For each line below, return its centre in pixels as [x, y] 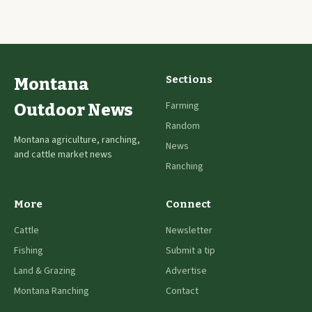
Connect [188, 204]
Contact [182, 291]
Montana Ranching [52, 291]
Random [183, 126]
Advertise [186, 271]
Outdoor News [73, 110]
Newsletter [189, 231]
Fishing [29, 251]
